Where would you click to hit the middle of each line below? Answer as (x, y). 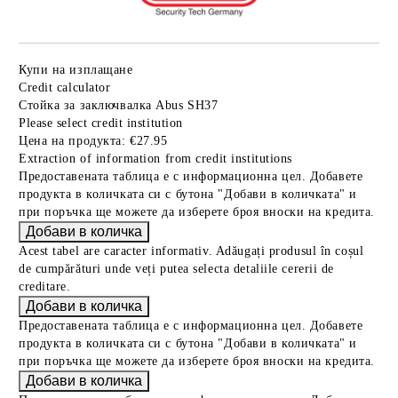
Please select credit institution (101, 123)
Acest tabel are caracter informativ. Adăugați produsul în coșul (191, 251)
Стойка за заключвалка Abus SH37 (119, 105)
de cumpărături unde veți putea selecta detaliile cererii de (177, 268)
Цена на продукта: (72, 140)
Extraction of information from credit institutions (155, 158)
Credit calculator (65, 87)
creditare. (45, 286)
